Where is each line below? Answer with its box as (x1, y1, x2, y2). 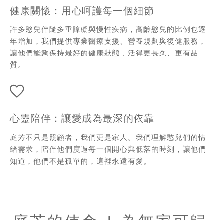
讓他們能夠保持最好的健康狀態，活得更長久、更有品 (10, 48, 198, 58)
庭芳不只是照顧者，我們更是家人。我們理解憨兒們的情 (10, 132, 206, 142)
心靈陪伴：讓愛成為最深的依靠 (10, 113, 154, 124)
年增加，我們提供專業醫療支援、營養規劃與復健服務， (10, 36, 206, 46)
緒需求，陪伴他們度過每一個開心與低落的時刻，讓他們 (10, 143, 206, 154)
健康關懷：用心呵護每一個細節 (10, 5, 154, 16)
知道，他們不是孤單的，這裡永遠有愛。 (10, 155, 151, 165)
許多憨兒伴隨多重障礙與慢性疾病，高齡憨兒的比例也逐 (10, 24, 206, 34)
